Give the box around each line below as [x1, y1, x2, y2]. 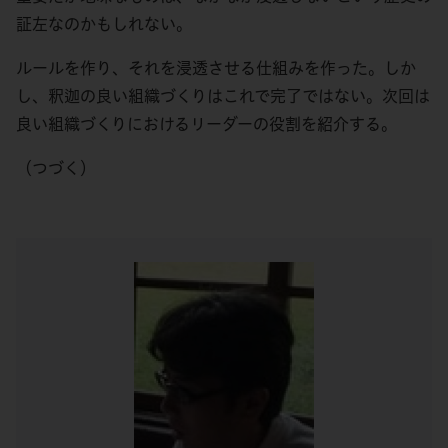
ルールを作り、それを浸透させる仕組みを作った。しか [16, 59, 416, 76]
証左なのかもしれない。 [16, 15, 192, 32]
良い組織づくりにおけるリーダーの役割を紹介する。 [16, 115, 397, 132]
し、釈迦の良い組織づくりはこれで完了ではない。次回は [16, 87, 430, 104]
